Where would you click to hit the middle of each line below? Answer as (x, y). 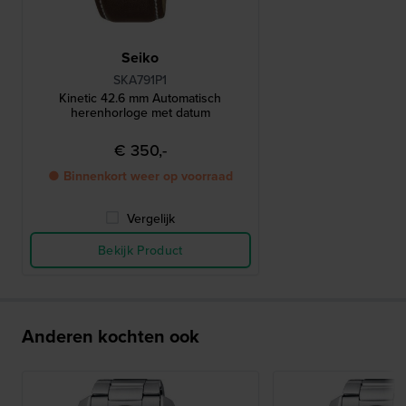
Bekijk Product (140, 251)
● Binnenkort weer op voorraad (140, 176)
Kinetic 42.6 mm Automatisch (140, 98)
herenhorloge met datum (140, 113)
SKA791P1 (140, 80)
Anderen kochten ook (111, 336)
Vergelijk (151, 219)
